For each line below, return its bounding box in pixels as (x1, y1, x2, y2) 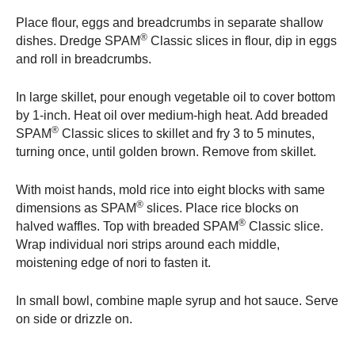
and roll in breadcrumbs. (16, 52, 151, 67)
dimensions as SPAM (16, 201, 136, 216)
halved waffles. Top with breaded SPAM (16, 219, 239, 234)
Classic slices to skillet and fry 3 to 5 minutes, (59, 127, 315, 141)
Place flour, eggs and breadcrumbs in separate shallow (16, 16, 323, 30)
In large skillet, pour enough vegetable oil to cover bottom (16, 90, 335, 105)
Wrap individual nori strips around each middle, (16, 238, 280, 252)
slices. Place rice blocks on (143, 201, 299, 216)
